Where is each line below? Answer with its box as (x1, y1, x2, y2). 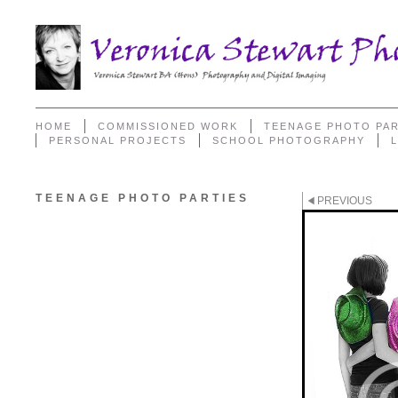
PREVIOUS (317, 195, 372, 208)
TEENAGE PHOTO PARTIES (36, 192, 250, 205)
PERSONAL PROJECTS (49, 135, 187, 147)
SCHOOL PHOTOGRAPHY (212, 135, 365, 147)
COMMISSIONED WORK (98, 121, 238, 132)
